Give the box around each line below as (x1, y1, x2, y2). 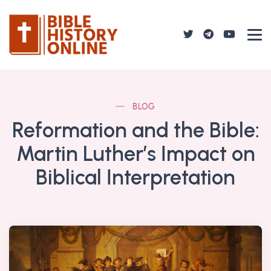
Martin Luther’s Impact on (16, 140, 255, 166)
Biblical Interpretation (36, 164, 235, 190)
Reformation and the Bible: (11, 117, 260, 143)
